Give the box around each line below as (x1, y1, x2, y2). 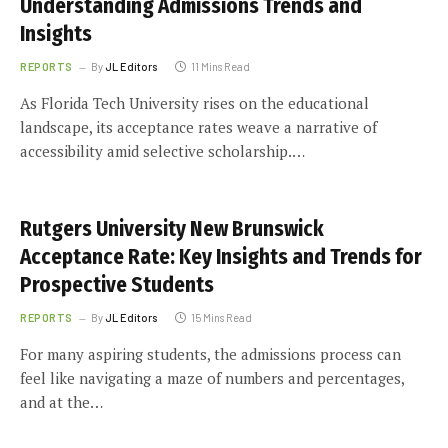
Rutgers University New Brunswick (20, 216, 324, 242)
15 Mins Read (190, 311, 252, 324)
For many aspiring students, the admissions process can (20, 344, 401, 364)
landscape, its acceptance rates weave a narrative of (20, 117, 377, 137)
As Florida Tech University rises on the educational (20, 93, 369, 113)
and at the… (20, 392, 103, 412)
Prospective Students (20, 272, 214, 298)
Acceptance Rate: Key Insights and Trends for (20, 244, 422, 270)
